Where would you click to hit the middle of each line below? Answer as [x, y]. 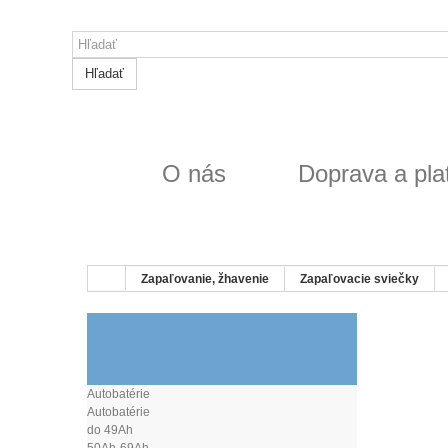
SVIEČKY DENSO [191, 345]
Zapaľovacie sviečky [359, 277]
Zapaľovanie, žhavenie [205, 277]
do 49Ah [110, 428]
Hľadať [104, 72]
